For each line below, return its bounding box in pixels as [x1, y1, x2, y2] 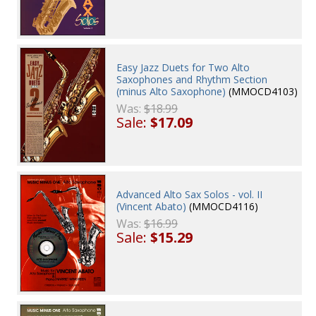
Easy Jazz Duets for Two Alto [116, 60, 250, 74]
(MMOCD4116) [186, 199, 259, 213]
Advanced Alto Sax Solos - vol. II [116, 187, 263, 201]
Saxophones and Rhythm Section [116, 72, 268, 86]
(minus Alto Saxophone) [116, 84, 226, 98]
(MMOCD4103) [226, 84, 298, 98]
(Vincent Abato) [116, 199, 187, 213]
